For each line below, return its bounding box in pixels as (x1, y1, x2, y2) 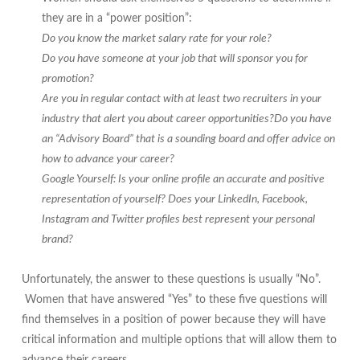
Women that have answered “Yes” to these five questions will (21, 294, 327, 306)
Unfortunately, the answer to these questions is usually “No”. (21, 274, 321, 286)
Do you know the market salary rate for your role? (41, 33, 272, 45)
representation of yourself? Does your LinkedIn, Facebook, (41, 194, 308, 206)
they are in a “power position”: (41, 13, 192, 25)
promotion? (41, 73, 94, 85)
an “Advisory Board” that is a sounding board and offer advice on (41, 133, 335, 145)
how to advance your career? (41, 153, 174, 166)
